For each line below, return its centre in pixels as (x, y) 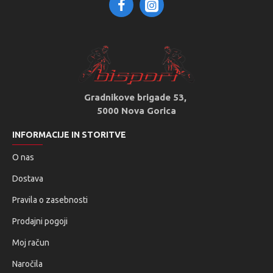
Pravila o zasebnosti (50, 200)
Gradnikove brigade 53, (136, 97)
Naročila (27, 264)
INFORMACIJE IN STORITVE (69, 135)
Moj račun (31, 243)
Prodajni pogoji (40, 221)
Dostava (28, 179)
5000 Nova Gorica (136, 111)
